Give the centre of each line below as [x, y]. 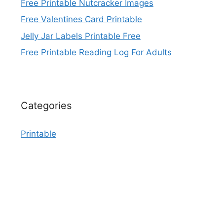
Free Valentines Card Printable [81, 19]
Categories [46, 106]
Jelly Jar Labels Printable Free [81, 36]
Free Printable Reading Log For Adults [96, 53]
